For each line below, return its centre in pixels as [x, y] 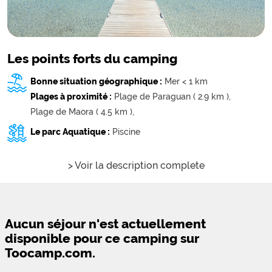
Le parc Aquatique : [70, 132]
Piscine [127, 132]
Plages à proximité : [71, 97]
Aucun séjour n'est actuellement [105, 224]
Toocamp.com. [50, 253]
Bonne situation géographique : [97, 81]
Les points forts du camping [92, 58]
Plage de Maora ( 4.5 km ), [83, 112]
